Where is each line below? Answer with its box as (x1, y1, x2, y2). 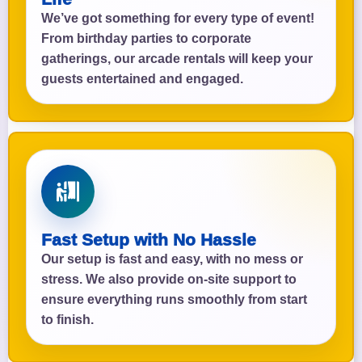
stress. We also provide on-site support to (41, 272, 297, 287)
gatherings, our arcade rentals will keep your (41, 52, 313, 66)
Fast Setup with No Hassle (41, 230, 256, 250)
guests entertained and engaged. (41, 72, 243, 86)
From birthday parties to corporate (41, 32, 251, 46)
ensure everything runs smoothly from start (41, 293, 307, 307)
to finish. (41, 313, 94, 327)
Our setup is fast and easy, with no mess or (41, 252, 303, 267)
